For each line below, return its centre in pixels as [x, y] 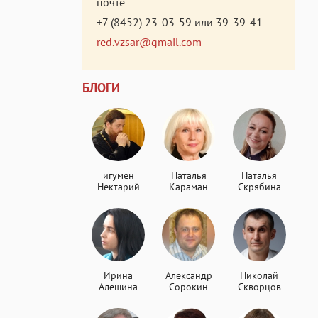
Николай [259, 275]
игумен [118, 175]
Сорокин [188, 287]
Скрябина [259, 187]
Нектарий [118, 187]
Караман [188, 187]
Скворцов [259, 287]
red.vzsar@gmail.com [149, 42]
